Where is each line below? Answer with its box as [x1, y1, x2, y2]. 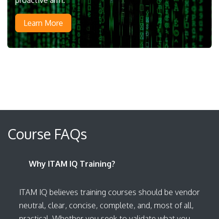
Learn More [23, 18, 63, 28]
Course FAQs [7, 125, 87, 143]
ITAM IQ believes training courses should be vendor [19, 187, 200, 197]
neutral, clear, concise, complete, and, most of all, [19, 200, 194, 210]
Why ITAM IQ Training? [29, 158, 115, 169]
